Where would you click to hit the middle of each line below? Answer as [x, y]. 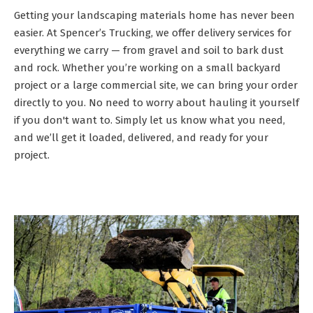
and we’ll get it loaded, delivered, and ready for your [141, 138]
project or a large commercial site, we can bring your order [156, 86]
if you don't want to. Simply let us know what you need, [150, 121]
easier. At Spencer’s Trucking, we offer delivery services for [153, 33]
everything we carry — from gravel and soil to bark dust [149, 51]
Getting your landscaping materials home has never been [154, 16]
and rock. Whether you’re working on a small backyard [147, 68]
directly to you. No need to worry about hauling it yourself [156, 103]
